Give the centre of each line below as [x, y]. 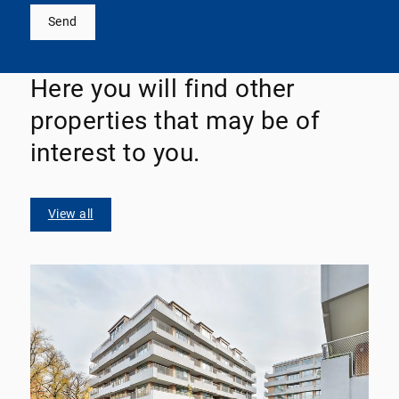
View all [70, 215]
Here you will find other [162, 89]
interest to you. [115, 153]
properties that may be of [175, 121]
